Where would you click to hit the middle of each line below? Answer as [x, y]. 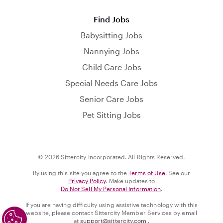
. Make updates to [130, 181]
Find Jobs [111, 19]
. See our [178, 173]
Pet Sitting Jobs [111, 115]
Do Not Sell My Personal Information [111, 189]
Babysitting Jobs [111, 35]
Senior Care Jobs [111, 99]
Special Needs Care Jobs [111, 83]
